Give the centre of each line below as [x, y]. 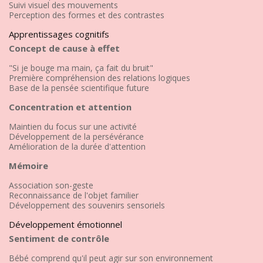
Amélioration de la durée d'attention [77, 146]
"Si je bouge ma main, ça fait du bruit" [81, 68]
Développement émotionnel [65, 224]
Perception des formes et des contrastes [87, 15]
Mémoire [28, 165]
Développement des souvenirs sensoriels [87, 205]
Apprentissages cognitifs [59, 34]
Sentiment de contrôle [59, 238]
